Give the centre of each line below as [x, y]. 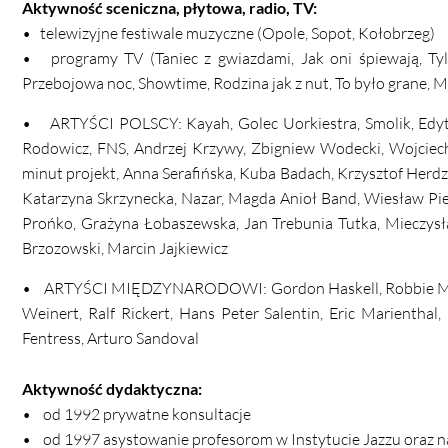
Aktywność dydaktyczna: [112, 389]
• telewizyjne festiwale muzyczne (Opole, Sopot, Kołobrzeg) [228, 33]
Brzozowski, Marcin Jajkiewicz [125, 248]
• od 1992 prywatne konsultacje [136, 414]
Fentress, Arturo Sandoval [110, 338]
